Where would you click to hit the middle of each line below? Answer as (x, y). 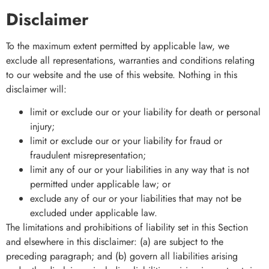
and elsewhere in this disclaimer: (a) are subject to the (115, 242)
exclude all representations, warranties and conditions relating (130, 60)
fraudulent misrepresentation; (88, 156)
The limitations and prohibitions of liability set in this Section (127, 228)
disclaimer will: (36, 89)
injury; (42, 127)
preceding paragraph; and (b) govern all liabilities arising (122, 256)
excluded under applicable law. (94, 213)
